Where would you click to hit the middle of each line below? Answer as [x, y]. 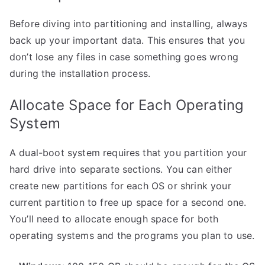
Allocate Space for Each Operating [127, 105]
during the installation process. [80, 73]
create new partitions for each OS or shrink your [120, 186]
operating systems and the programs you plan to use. [132, 235]
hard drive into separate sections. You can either [121, 169]
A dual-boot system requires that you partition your [128, 153]
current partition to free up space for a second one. [128, 202]
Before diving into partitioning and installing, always [129, 24]
